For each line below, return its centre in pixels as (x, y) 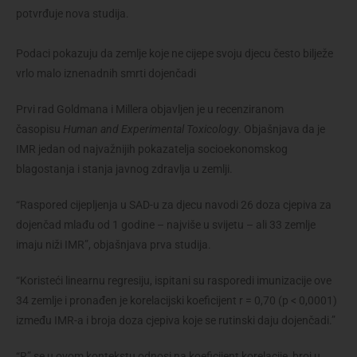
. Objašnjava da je (282, 129)
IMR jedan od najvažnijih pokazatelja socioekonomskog (152, 149)
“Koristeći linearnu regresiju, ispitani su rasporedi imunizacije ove (174, 280)
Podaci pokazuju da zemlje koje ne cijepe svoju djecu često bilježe (175, 53)
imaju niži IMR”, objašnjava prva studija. (114, 244)
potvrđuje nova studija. (73, 13)
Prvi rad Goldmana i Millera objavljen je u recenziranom (150, 109)
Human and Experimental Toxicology (151, 129)
